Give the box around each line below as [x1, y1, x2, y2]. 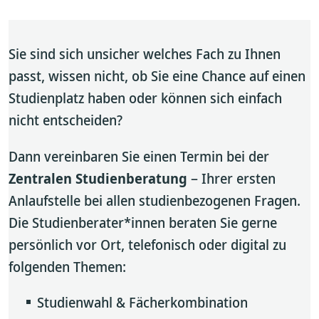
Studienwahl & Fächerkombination [37, 293, 248, 312]
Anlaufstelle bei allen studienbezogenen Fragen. [9, 191, 300, 210]
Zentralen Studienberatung [9, 169, 187, 188]
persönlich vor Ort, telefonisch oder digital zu [9, 235, 286, 254]
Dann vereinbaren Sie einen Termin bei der [9, 147, 269, 166]
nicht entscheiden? [9, 110, 122, 130]
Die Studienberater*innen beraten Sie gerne [9, 213, 277, 232]
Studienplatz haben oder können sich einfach [9, 88, 282, 108]
